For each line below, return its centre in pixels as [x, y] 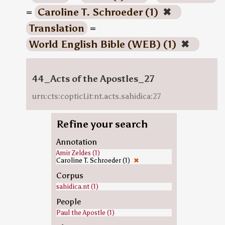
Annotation [76, 142]
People [68, 202]
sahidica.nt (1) [77, 187]
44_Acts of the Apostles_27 [93, 79]
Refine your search [102, 124]
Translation [57, 28]
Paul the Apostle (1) [85, 213]
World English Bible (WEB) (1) [104, 44]
